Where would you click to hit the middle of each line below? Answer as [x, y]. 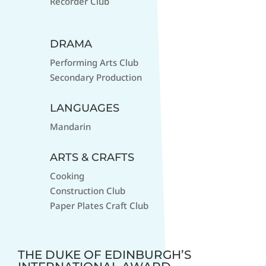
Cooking [67, 176]
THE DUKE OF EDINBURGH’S [104, 255]
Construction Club [88, 191]
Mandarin [71, 126]
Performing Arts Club [94, 62]
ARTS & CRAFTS [92, 157]
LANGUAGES [85, 108]
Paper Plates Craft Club [99, 205]
